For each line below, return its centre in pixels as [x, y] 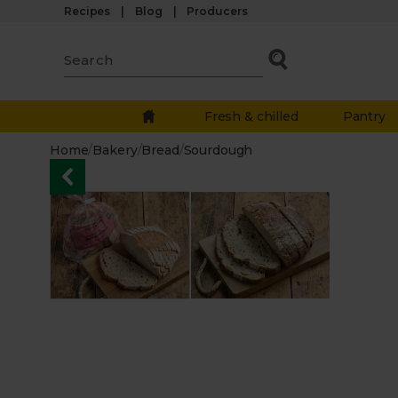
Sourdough [218, 150]
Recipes [88, 11]
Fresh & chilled [251, 116]
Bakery [115, 150]
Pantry [364, 116]
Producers [217, 11]
